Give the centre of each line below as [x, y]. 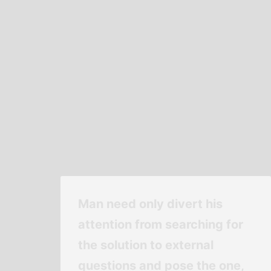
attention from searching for [160, 225]
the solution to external [145, 245]
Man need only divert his [150, 204]
